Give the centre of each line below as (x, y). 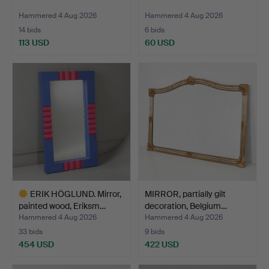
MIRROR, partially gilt (185, 194)
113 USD (34, 43)
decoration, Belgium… (186, 206)
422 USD (162, 245)
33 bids (31, 232)
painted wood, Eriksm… (62, 206)
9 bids (155, 232)
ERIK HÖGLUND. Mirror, (76, 194)
